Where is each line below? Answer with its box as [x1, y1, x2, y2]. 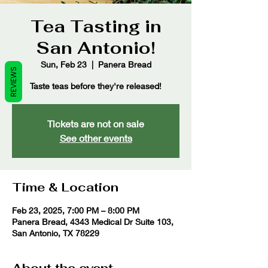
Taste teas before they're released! [30, 81, 162, 92]
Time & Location [12, 179, 118, 196]
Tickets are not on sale [47, 118, 144, 130]
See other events [59, 132, 132, 144]
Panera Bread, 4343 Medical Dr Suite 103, [12, 217, 173, 227]
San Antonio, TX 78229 [12, 228, 99, 239]
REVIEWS [8, 66, 19, 97]
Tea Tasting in [30, 16, 162, 38]
